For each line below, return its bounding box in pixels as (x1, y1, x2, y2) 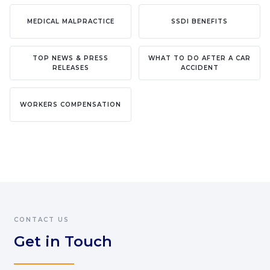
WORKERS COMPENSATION (20, 100, 121, 108)
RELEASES (52, 63, 89, 72)
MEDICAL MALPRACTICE (27, 17, 115, 25)
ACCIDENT (180, 63, 219, 72)
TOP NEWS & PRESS (33, 54, 108, 62)
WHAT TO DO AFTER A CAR (148, 54, 251, 62)
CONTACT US (14, 216, 69, 224)
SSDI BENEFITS (171, 17, 228, 25)
